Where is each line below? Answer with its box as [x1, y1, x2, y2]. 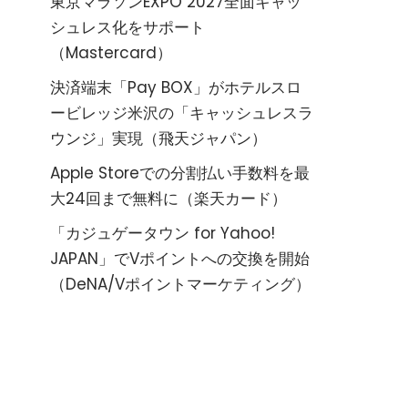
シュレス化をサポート [50, 16, 205, 38]
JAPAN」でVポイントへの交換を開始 [50, 248, 310, 270]
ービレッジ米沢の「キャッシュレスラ [50, 102, 313, 124]
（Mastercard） [50, 42, 172, 64]
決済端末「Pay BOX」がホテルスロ [50, 76, 301, 98]
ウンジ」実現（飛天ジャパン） [50, 127, 267, 149]
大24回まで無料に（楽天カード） [50, 188, 287, 209]
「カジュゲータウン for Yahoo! [50, 222, 275, 244]
